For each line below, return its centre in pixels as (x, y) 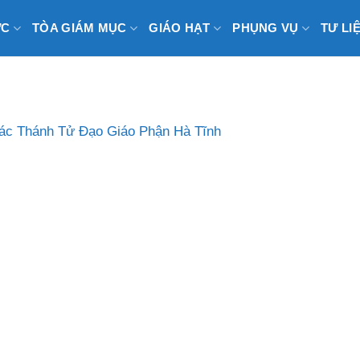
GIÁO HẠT (180, 28)
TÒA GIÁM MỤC (80, 28)
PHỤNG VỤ (266, 28)
